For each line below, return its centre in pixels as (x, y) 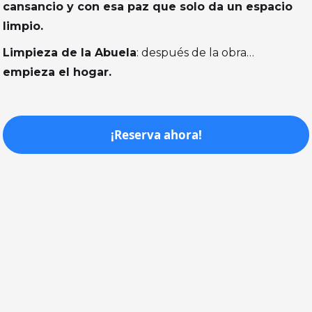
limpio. (23, 26)
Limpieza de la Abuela (70, 53)
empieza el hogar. (57, 72)
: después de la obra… (196, 53)
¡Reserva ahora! (156, 135)
